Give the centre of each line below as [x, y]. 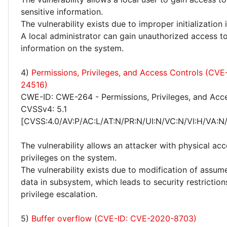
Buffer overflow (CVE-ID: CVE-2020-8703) [114, 218]
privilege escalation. [59, 194]
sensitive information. [62, 12]
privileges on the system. [69, 158]
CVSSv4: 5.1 [44, 109]
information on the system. [72, 48]
